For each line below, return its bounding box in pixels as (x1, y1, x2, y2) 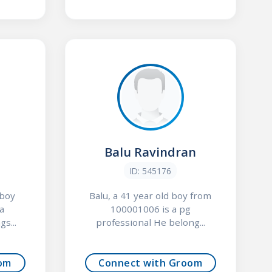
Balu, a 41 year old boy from (89, 189, 212, 202)
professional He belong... (95, 216, 205, 228)
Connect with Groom (98, 256, 203, 270)
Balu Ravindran (104, 144, 197, 161)
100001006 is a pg (110, 202, 191, 215)
